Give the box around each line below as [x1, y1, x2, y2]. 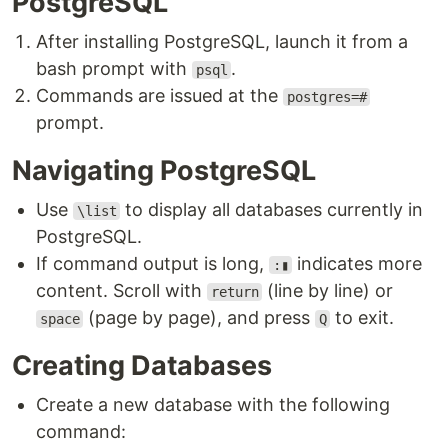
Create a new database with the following [36, 394, 390, 415]
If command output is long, [36, 253, 269, 274]
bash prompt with [36, 58, 192, 79]
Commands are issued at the [36, 85, 283, 106]
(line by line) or [262, 280, 394, 301]
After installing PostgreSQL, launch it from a [36, 31, 408, 52]
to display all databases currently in [120, 199, 424, 220]
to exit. [330, 307, 395, 328]
